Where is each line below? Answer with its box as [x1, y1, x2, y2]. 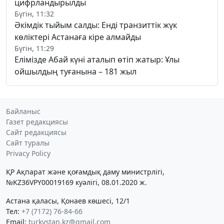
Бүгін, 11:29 [14, 43, 54, 53]
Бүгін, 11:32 [14, 8, 54, 18]
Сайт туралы [6, 137, 49, 147]
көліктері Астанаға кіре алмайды [14, 31, 141, 42]
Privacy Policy [6, 148, 50, 158]
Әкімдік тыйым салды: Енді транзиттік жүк [14, 19, 177, 30]
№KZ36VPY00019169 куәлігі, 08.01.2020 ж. [6, 177, 147, 187]
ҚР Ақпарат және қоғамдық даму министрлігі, [6, 166, 164, 176]
